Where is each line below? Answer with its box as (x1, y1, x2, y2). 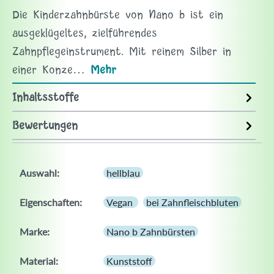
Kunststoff (106, 255, 152, 267)
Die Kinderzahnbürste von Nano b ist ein (12, 9, 223, 22)
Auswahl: (20, 167, 59, 179)
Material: (20, 255, 58, 267)
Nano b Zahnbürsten (106, 226, 195, 238)
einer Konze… (12, 64, 91, 77)
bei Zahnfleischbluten (146, 196, 239, 209)
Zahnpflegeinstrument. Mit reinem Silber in (12, 46, 231, 59)
